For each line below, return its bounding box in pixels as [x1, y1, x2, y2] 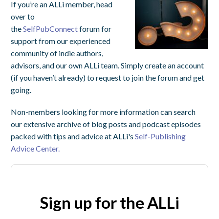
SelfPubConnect [23, 24, 78, 34]
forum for [78, 24, 112, 34]
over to [11, 12, 35, 22]
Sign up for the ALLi [40, 193, 179, 213]
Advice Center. [11, 144, 60, 153]
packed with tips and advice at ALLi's [11, 131, 135, 141]
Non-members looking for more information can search [11, 107, 196, 117]
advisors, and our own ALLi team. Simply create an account [11, 61, 204, 70]
